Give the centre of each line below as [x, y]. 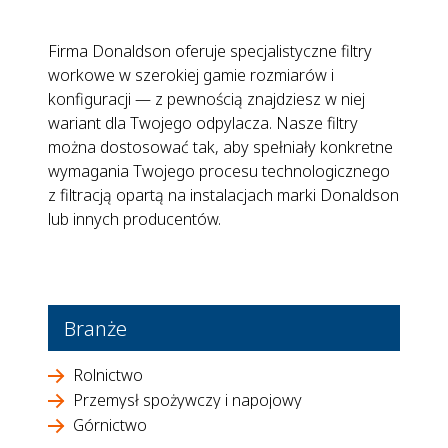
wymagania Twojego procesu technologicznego [219, 171]
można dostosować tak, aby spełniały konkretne [220, 147]
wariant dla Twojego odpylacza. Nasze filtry [203, 123]
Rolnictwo [108, 375]
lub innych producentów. [134, 219]
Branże [95, 328]
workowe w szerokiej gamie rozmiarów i [191, 75]
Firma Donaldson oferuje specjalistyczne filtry [210, 51]
